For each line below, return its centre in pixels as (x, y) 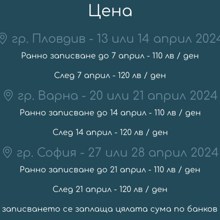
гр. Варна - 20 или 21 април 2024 (116, 96)
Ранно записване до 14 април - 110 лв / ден (110, 113)
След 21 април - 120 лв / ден (110, 189)
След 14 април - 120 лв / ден (110, 132)
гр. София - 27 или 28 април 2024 (116, 153)
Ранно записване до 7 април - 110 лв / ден (110, 56)
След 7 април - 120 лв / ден (110, 75)
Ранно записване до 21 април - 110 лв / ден (110, 170)
